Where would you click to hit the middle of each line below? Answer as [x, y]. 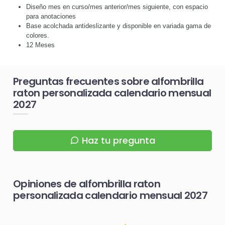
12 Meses [40, 45]
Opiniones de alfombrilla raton [87, 184]
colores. [38, 35]
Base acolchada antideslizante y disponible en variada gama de [119, 26]
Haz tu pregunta [119, 141]
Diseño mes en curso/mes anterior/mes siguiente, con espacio [117, 7]
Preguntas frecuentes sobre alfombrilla [108, 81]
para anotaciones [51, 16]
